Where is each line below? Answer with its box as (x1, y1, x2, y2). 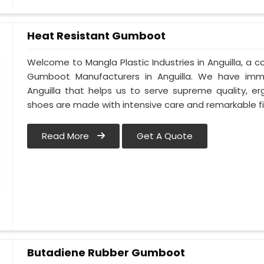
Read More (42, 130, 92, 143)
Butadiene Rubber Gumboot (27, 245, 186, 260)
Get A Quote (137, 130, 193, 143)
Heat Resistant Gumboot (27, 28, 166, 43)
